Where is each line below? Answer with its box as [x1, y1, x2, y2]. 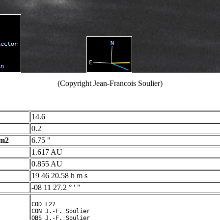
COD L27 [31, 201, 55, 208]
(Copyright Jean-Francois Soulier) [57, 79, 163, 87]
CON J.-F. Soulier [31, 208, 90, 215]
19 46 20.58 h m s [31, 171, 87, 180]
